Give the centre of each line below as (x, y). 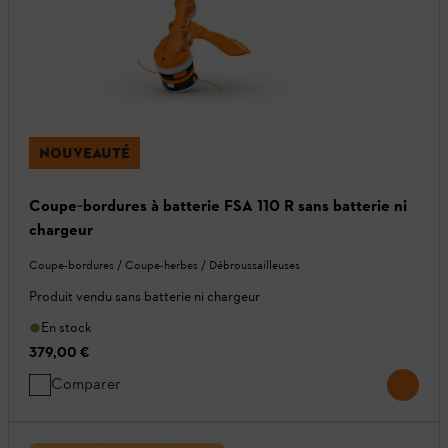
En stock (66, 328)
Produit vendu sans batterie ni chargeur (144, 297)
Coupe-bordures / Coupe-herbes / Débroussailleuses (164, 265)
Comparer (86, 384)
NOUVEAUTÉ (84, 153)
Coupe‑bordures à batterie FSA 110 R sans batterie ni (218, 206)
